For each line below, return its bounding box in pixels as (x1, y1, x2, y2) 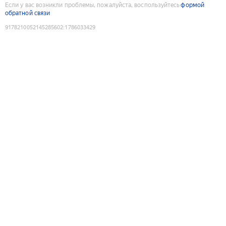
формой (181, 1, 204, 9)
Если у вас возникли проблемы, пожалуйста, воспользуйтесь (5, 1, 180, 9)
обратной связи (5, 9, 50, 17)
